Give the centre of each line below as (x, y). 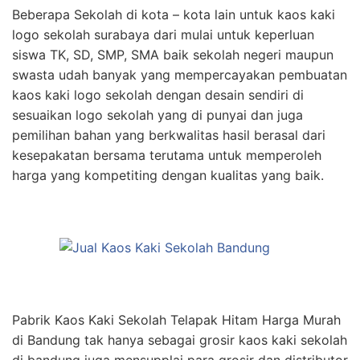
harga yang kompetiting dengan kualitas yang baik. (168, 175)
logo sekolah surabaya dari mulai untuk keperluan (163, 34)
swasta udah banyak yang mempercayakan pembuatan (180, 74)
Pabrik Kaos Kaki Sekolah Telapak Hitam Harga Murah (176, 319)
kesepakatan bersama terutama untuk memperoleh (167, 155)
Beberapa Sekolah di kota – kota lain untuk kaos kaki (174, 14)
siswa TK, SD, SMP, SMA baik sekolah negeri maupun (173, 54)
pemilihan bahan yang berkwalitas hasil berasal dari (169, 135)
